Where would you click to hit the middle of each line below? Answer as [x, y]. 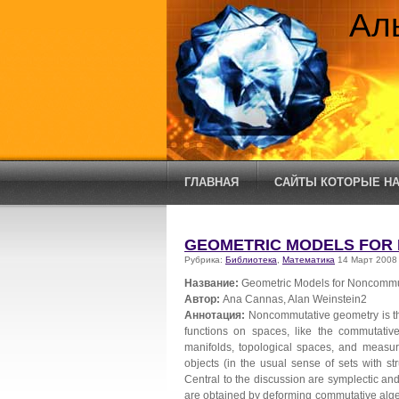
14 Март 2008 [366, 260]
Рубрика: [205, 260]
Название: [212, 282]
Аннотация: [215, 314]
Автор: [202, 298]
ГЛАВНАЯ [212, 182]
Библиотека [251, 260]
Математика [309, 260]
